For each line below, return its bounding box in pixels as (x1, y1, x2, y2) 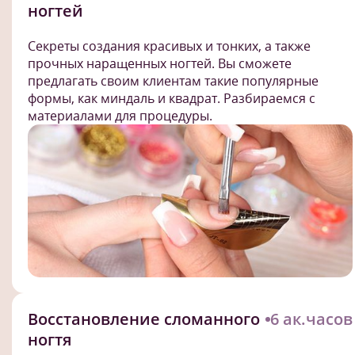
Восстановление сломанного (28, 307, 260, 330)
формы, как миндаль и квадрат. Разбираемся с (28, 89, 315, 107)
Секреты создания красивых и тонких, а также (28, 36, 311, 55)
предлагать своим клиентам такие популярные (28, 71, 319, 90)
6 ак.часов (270, 307, 353, 330)
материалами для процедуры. (28, 106, 212, 124)
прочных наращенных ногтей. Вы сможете (28, 54, 292, 72)
